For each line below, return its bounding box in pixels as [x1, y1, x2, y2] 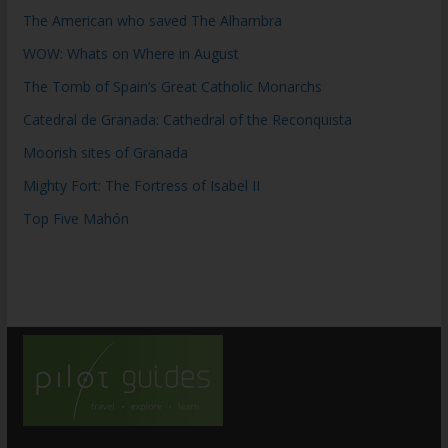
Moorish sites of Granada [22, 142, 188, 162]
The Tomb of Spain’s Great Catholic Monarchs [22, 76, 322, 96]
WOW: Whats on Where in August [22, 43, 239, 63]
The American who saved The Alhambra [22, 10, 282, 30]
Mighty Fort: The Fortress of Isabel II [22, 175, 260, 195]
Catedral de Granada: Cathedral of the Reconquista [22, 109, 352, 129]
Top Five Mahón [22, 208, 129, 228]
